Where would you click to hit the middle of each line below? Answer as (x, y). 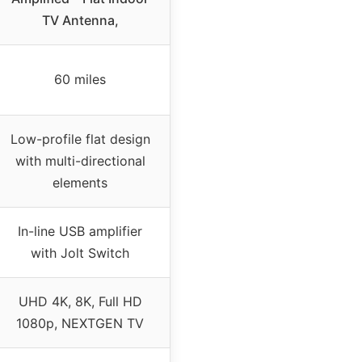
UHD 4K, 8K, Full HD (80, 301)
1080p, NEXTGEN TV (80, 323)
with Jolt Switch (80, 253)
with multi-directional (80, 160)
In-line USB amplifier (80, 231)
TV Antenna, (80, 20)
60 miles (80, 79)
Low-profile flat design (80, 139)
